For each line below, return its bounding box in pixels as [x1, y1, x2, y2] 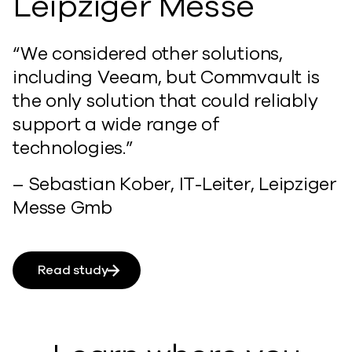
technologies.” [13, 135, 134, 160]
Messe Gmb [13, 195, 112, 220]
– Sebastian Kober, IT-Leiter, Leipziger [13, 171, 337, 196]
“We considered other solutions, [13, 41, 283, 66]
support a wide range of [13, 112, 219, 137]
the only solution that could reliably [13, 88, 318, 113]
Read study [38, 261, 108, 279]
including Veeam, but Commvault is [13, 64, 320, 90]
